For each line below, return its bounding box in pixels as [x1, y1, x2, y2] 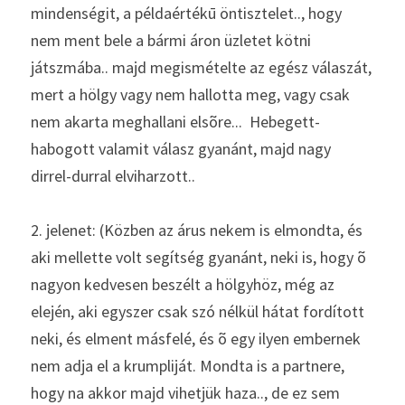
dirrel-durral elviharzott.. [31, 165, 199, 186]
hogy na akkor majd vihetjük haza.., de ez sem [31, 382, 340, 403]
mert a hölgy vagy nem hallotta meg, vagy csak [31, 84, 350, 105]
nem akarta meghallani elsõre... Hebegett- [31, 111, 320, 132]
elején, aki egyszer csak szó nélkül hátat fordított [31, 301, 364, 322]
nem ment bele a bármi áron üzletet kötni [31, 30, 311, 51]
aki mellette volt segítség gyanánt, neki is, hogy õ [31, 247, 366, 268]
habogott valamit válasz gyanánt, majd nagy [31, 138, 331, 159]
